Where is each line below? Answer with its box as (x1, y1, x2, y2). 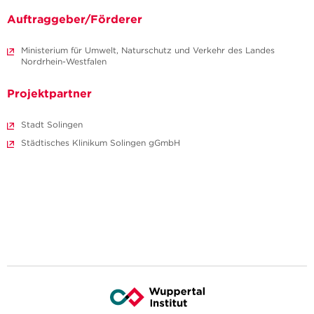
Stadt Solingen (21, 119, 83, 130)
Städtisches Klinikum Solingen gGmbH (21, 137, 180, 149)
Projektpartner (7, 86, 92, 101)
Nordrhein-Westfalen (21, 56, 107, 67)
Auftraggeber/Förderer (7, 12, 142, 27)
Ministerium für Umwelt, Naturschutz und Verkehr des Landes (21, 45, 275, 56)
